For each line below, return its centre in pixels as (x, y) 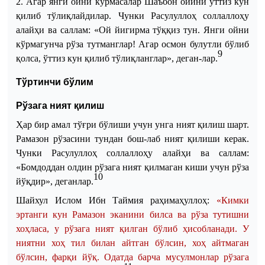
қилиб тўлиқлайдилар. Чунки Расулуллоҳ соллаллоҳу (132, 15)
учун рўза (228, 167)
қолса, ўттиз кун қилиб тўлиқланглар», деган (107, 58)
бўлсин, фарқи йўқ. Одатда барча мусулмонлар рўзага (132, 257)
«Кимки (233, 200)
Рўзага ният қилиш (60, 105)
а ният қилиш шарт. (209, 124)
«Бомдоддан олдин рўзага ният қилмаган (99, 167)
